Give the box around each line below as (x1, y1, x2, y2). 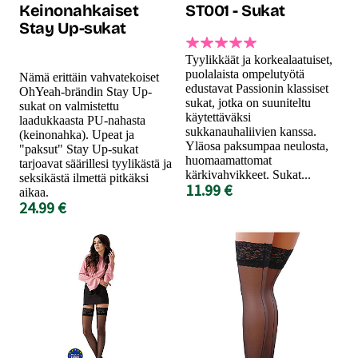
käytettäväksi (185, 109, 251, 124)
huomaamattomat (185, 153, 272, 167)
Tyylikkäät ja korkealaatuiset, (185, 52, 332, 66)
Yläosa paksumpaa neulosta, (185, 138, 328, 153)
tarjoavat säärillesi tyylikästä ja (19, 156, 172, 170)
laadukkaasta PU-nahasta (19, 113, 145, 127)
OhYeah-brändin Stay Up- (19, 84, 152, 98)
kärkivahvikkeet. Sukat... (185, 167, 311, 181)
